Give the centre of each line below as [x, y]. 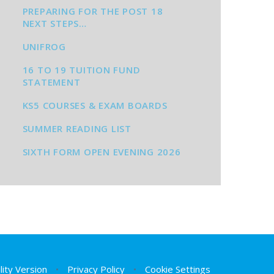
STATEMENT [51, 82]
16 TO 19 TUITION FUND [81, 70]
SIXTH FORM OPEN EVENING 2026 [102, 152]
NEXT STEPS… [54, 23]
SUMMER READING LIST [77, 128]
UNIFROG [44, 46]
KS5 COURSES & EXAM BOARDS [95, 105]
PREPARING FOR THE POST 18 [93, 11]
